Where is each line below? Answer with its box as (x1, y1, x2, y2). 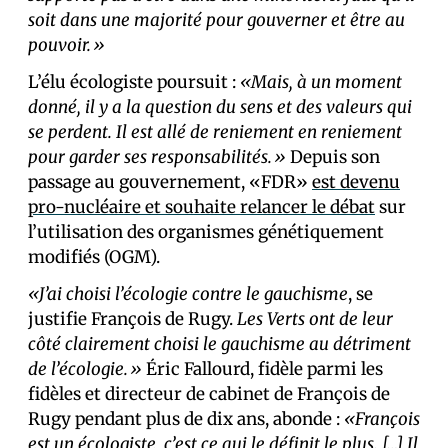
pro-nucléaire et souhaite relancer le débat (28, 196, 375, 219)
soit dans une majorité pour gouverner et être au (28, 9, 405, 32)
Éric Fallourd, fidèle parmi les (142, 358, 383, 381)
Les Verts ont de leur (237, 308, 393, 331)
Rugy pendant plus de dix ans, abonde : (28, 408, 344, 431)
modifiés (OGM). (28, 246, 160, 269)
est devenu (312, 171, 400, 194)
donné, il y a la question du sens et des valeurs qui (28, 96, 412, 119)
